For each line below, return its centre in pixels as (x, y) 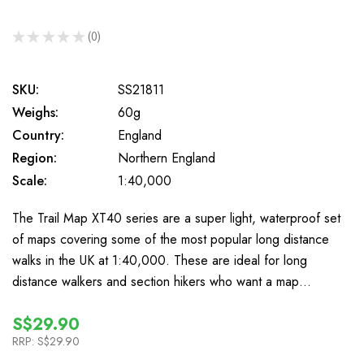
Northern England (167, 158)
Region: (35, 158)
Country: (38, 135)
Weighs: (35, 113)
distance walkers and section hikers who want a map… (162, 282)
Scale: (30, 181)
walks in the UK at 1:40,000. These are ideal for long (160, 260)
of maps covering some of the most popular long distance (171, 239)
